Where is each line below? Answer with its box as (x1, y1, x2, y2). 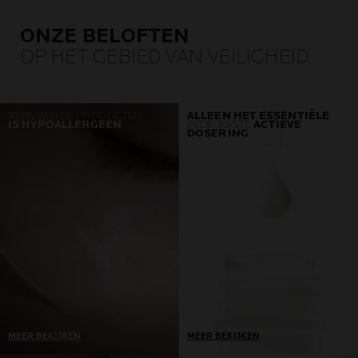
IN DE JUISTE (187, 117, 254, 131)
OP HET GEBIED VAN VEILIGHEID (20, 45, 308, 70)
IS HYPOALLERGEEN (8, 117, 122, 131)
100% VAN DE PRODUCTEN (8, 109, 143, 122)
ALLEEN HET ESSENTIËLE (187, 109, 330, 122)
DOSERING (187, 126, 249, 140)
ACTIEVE (253, 117, 302, 131)
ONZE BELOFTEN (20, 24, 190, 49)
